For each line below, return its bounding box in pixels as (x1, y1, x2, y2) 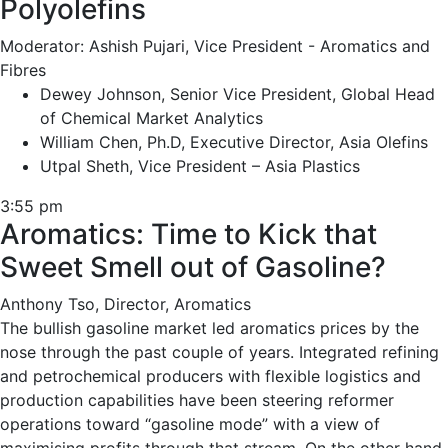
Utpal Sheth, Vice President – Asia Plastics (40, 156, 360, 176)
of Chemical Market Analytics (40, 108, 263, 128)
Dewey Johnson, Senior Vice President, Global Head (40, 84, 435, 104)
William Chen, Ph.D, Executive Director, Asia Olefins (40, 132, 428, 152)
